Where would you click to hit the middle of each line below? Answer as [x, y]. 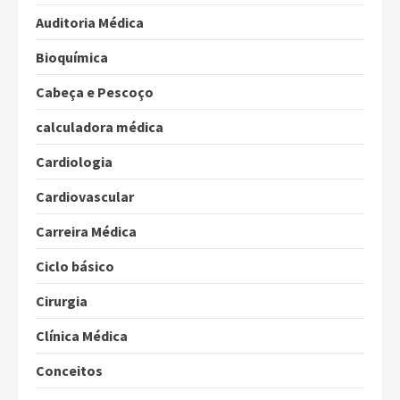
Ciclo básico [75, 267]
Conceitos [69, 371]
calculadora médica [100, 127]
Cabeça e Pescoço [95, 92]
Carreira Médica [86, 232]
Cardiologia [74, 162]
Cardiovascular [85, 197]
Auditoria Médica [90, 23]
